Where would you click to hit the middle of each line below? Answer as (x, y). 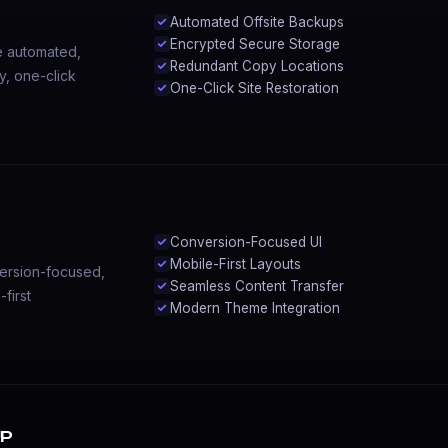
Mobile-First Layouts (235, 263)
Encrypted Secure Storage (254, 43)
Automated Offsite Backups (256, 21)
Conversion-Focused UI (245, 241)
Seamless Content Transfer (256, 285)
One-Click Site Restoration (254, 87)
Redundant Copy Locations (256, 65)
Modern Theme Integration (254, 307)
